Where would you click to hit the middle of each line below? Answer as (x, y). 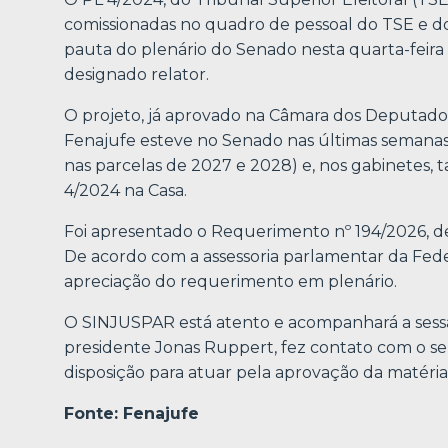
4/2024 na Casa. (125, 191)
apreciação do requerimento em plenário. (230, 282)
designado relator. (136, 75)
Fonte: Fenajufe (131, 414)
